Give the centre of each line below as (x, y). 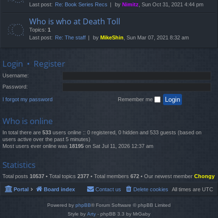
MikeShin (112, 38)
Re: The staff (70, 38)
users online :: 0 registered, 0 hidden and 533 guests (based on (126, 132)
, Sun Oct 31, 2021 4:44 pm (171, 5)
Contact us (108, 190)
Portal (21, 190)
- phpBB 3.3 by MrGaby (123, 214)
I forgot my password (27, 99)
